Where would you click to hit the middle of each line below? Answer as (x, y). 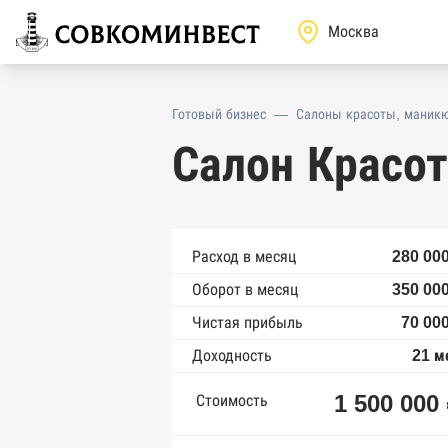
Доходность (232, 355)
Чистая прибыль (247, 322)
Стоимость (232, 400)
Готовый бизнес (219, 114)
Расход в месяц (244, 256)
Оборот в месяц (245, 289)
